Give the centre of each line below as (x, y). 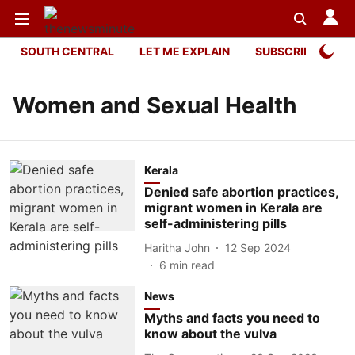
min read (192, 265)
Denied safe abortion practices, (241, 192)
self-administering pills (215, 223)
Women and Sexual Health (155, 105)
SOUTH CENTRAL (67, 51)
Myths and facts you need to (232, 318)
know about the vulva (210, 334)
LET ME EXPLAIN (185, 51)
